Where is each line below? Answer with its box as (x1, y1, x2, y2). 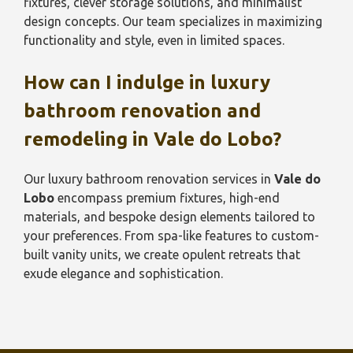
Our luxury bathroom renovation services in (24, 172, 274, 186)
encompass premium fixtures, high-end (54, 191, 280, 205)
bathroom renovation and (24, 100, 261, 121)
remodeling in (24, 128, 154, 150)
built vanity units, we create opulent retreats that (24, 247, 300, 262)
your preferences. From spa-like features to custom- (24, 229, 319, 243)
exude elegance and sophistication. (24, 266, 223, 281)
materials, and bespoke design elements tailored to (24, 210, 315, 224)
